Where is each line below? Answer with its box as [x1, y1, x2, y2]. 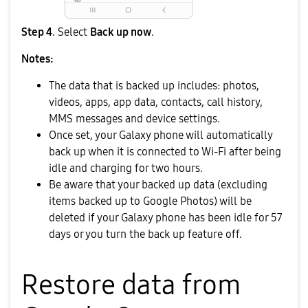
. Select [52, 25, 87, 39]
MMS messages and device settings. [49, 112, 220, 126]
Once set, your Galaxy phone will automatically [49, 129, 272, 142]
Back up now [90, 25, 151, 39]
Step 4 [21, 25, 52, 39]
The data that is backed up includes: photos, [49, 79, 259, 93]
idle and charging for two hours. [49, 162, 203, 175]
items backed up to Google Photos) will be [49, 195, 252, 208]
